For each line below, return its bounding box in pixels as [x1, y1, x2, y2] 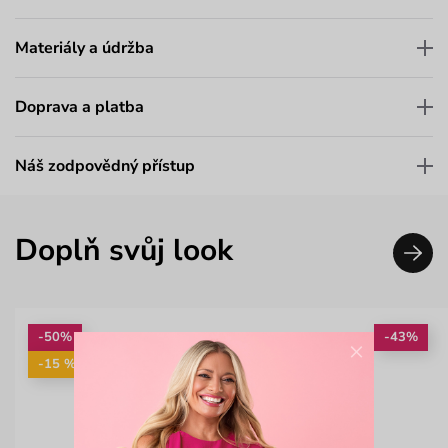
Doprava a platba [15, 96, 144, 119]
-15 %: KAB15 [38, 354, 127, 373]
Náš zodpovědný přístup [15, 155, 195, 178]
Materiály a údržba [15, 37, 154, 60]
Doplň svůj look [15, 229, 233, 271]
